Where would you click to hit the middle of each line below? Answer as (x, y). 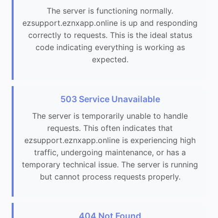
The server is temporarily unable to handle (110, 116)
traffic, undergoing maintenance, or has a (110, 152)
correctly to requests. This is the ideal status (110, 35)
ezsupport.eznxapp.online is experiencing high (110, 140)
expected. (110, 60)
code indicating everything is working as (110, 47)
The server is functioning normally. (110, 11)
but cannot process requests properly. (110, 176)
